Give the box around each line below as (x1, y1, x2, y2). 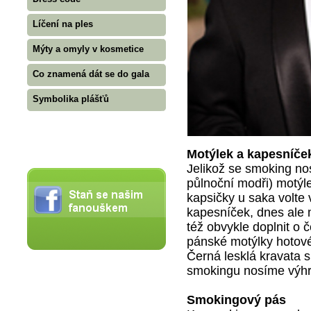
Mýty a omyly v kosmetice (33, 44, 144, 54)
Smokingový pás (187, 292, 286, 307)
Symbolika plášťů (33, 94, 109, 104)
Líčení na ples (33, 19, 93, 29)
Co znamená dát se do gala (33, 69, 149, 79)
